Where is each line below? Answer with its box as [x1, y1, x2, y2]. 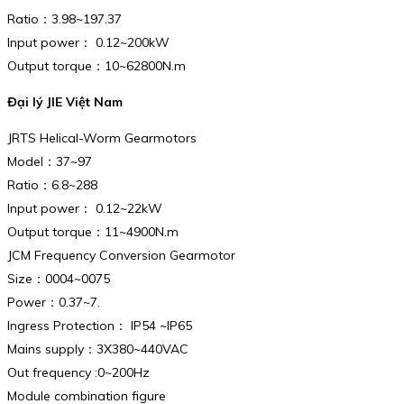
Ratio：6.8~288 [7, 176, 97, 193]
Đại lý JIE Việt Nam [7, 93, 123, 110]
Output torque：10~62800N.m [7, 58, 186, 75]
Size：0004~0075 [7, 270, 110, 287]
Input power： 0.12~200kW [7, 34, 170, 51]
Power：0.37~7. [7, 293, 100, 310]
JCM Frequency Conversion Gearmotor [7, 246, 235, 263]
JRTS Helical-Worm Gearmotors [7, 129, 197, 146]
